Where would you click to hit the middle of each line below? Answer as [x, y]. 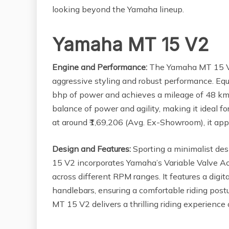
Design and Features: [91, 149]
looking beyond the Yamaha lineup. [118, 9]
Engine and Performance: [100, 67]
